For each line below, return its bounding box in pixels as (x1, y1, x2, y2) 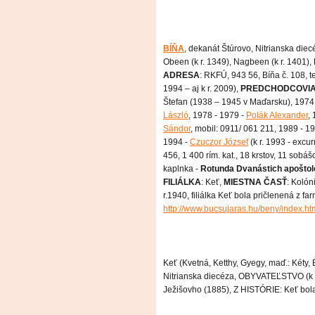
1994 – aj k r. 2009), (163, 84, 240, 94)
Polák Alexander (246, 110, 308, 121)
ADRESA (163, 70, 200, 81)
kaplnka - (163, 164, 200, 174)
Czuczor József (190, 137, 248, 148)
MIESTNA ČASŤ (224, 177, 287, 188)
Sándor (163, 124, 191, 134)
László (163, 110, 188, 121)
